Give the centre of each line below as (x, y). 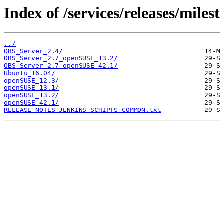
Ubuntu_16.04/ (29, 73)
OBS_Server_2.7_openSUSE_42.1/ (61, 66)
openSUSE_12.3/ (31, 81)
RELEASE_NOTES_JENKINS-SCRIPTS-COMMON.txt (82, 110)
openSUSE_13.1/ (31, 88)
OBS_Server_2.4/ (33, 51)
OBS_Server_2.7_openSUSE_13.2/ (61, 58)
